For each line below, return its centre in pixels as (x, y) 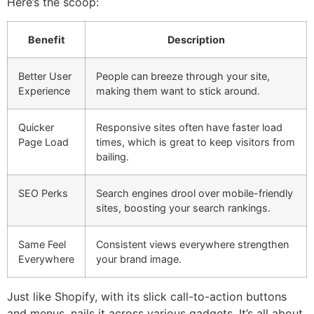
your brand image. (139, 259)
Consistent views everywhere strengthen (192, 244)
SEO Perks (43, 193)
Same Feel (42, 244)
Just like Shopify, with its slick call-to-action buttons (147, 296)
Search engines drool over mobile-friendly (194, 193)
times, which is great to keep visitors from (196, 142)
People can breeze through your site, (183, 76)
